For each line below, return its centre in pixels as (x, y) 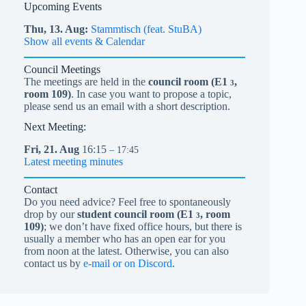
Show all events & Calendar (84, 41)
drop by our (51, 214)
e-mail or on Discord (128, 264)
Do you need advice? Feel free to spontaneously (127, 202)
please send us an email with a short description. (127, 106)
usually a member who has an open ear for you (125, 239)
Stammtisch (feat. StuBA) (146, 29)
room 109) (47, 94)
